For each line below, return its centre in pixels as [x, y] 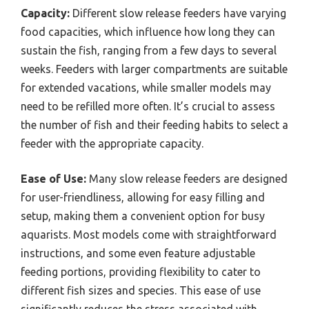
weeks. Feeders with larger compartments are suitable [154, 69]
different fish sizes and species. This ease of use [141, 290]
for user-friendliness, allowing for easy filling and [143, 197]
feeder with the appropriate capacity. [112, 143]
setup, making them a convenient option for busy [143, 216]
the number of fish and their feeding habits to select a [154, 124]
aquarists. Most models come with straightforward [149, 234]
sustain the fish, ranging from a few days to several [149, 50]
